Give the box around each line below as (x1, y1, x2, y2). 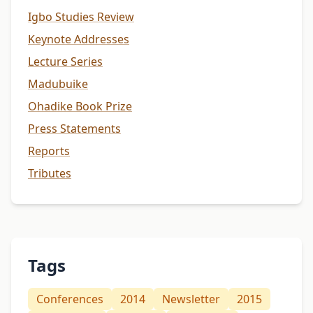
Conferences (36, 291, 103, 307)
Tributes (28, 165, 71, 181)
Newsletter (162, 291, 220, 307)
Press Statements (28, 120, 121, 136)
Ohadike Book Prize (28, 98, 132, 114)
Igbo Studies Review (28, 8, 134, 24)
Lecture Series (28, 53, 103, 69)
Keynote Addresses (28, 31, 129, 47)
